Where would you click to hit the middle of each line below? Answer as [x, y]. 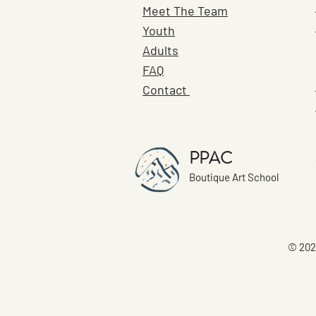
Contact [166, 90]
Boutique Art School [234, 177]
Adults [160, 50]
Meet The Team [185, 11]
